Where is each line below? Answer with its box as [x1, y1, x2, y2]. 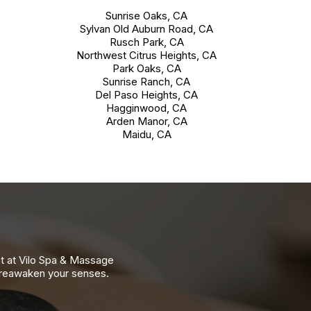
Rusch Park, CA [109, 35, 184, 49]
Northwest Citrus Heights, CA [76, 49, 217, 62]
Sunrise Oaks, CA [106, 9, 187, 23]
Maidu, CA [121, 128, 171, 142]
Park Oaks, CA [112, 62, 181, 76]
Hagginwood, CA [106, 101, 187, 115]
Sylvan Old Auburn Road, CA [80, 22, 213, 36]
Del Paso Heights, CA [95, 88, 198, 102]
